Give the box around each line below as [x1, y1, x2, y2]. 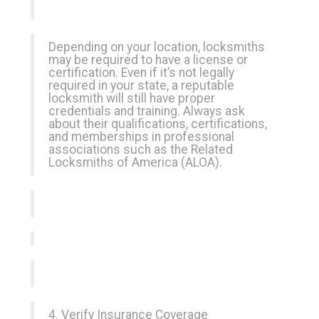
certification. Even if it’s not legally [48, 66, 234, 80]
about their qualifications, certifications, [48, 117, 267, 131]
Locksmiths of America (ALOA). [48, 155, 222, 169]
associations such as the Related [48, 142, 233, 157]
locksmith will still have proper [48, 91, 215, 105]
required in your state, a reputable [48, 78, 234, 93]
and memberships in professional [48, 130, 234, 144]
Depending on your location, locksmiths [48, 40, 265, 54]
